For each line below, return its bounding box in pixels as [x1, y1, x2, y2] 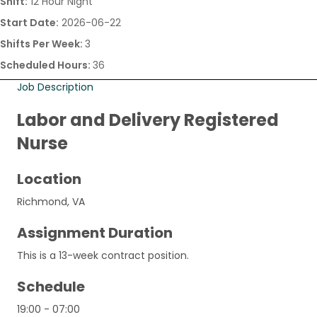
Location [17, 168, 81, 189]
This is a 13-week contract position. [17, 248, 189, 263]
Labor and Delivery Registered [17, 108, 279, 132]
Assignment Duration [17, 222, 173, 243]
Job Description [17, 79, 93, 94]
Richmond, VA [17, 194, 85, 209]
